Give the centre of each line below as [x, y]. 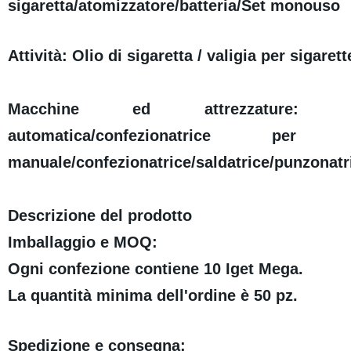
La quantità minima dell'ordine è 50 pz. [152, 296]
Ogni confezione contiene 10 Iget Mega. [155, 269]
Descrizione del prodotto [100, 216]
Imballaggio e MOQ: [82, 242]
